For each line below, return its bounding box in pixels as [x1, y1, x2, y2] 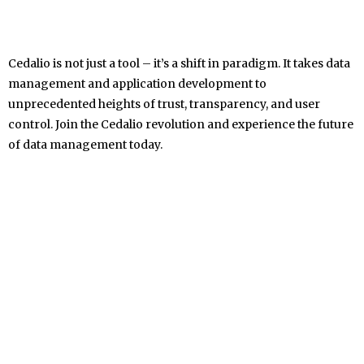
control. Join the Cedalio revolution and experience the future [8, 117, 353, 132]
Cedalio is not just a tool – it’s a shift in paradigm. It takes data [8, 56, 350, 71]
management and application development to [8, 76, 266, 92]
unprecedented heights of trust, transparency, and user [8, 97, 320, 112]
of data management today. [8, 137, 162, 153]
